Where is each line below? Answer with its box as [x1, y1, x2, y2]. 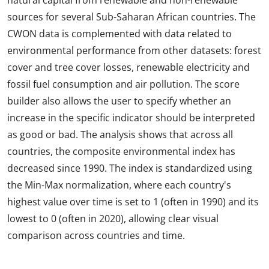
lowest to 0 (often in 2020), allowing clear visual [7, 212, 219, 226]
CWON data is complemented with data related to [7, 27, 232, 41]
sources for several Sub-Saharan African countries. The [7, 10, 256, 24]
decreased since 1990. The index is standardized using [7, 162, 252, 175]
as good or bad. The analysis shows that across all [7, 128, 233, 142]
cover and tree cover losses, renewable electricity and [7, 61, 250, 74]
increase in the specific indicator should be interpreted [7, 111, 255, 125]
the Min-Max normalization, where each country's [7, 178, 231, 192]
